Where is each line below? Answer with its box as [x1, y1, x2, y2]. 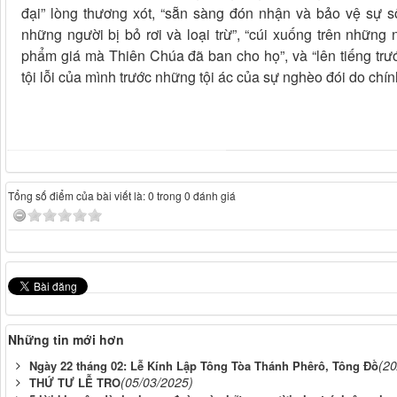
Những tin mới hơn [8, 331, 124, 349]
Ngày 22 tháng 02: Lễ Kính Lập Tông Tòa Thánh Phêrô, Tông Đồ [29, 357, 378, 375]
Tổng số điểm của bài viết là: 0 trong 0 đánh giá [8, 188, 236, 204]
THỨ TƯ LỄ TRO [29, 374, 121, 392]
